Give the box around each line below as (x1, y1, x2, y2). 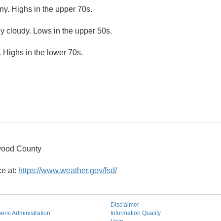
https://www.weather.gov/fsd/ (18, 166, 117, 175)
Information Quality (110, 210, 161, 217)
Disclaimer (110, 201, 139, 208)
